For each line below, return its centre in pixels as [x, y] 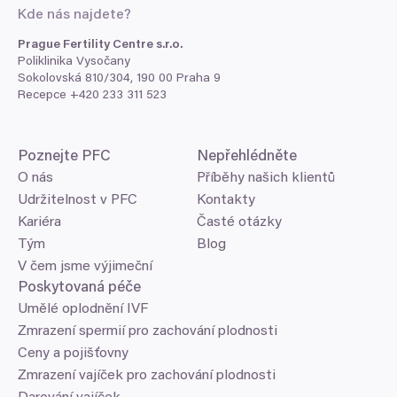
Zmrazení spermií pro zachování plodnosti [148, 331]
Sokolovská [51, 78]
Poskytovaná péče [79, 288]
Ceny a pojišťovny [73, 353]
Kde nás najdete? [76, 15]
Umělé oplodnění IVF [83, 309]
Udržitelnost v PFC [78, 200]
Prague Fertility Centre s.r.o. [100, 45]
